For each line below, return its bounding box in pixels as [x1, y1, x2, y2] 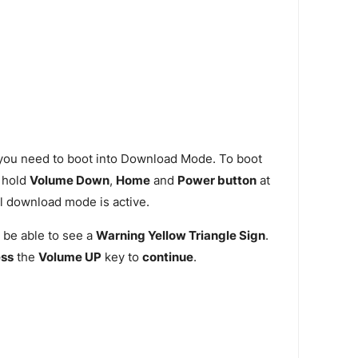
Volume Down [29, 173, 109, 189]
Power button [177, 173, 257, 189]
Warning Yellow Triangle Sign [95, 228, 265, 243]
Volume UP [38, 249, 101, 265]
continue [141, 249, 193, 265]
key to [101, 249, 142, 265]
